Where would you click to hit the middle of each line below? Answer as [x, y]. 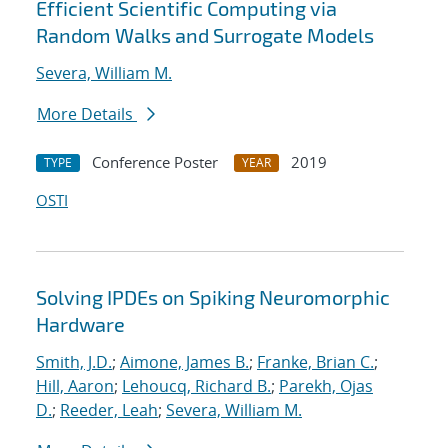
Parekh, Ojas [326, 386]
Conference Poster [155, 162]
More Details [87, 114]
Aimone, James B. [184, 362]
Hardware [80, 324]
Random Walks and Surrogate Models [205, 35]
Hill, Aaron [75, 386]
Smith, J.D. [74, 362]
